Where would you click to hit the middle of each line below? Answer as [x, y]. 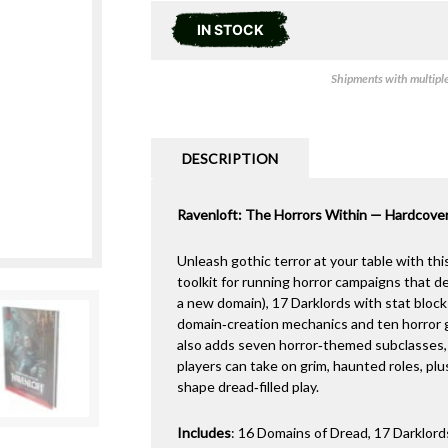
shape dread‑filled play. [247, 387]
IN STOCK [230, 29]
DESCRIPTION [229, 159]
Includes [203, 433]
